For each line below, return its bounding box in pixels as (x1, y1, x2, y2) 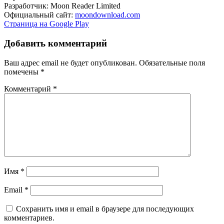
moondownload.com (75, 10, 140, 19)
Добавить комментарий (4, 37, 107, 48)
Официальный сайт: (4, 10, 75, 19)
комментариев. (4, 213, 54, 222)
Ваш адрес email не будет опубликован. (4, 58, 137, 67)
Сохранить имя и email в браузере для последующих (14, 204, 194, 213)
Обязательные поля (139, 58, 205, 67)
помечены (4, 67, 40, 76)
